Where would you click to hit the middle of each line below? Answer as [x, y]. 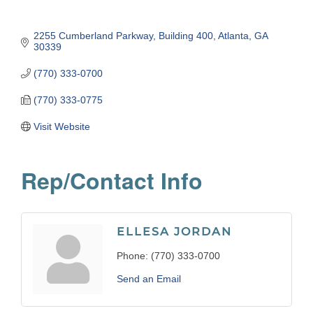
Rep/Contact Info [112, 181]
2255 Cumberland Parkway [93, 36]
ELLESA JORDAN [174, 232]
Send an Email [149, 279]
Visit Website [61, 127]
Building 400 [185, 36]
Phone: [132, 256]
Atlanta [233, 36]
